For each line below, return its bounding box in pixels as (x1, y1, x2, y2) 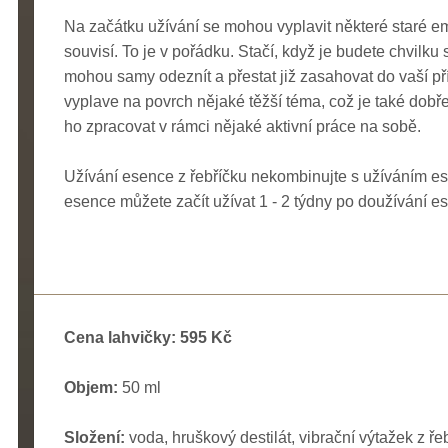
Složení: (64, 428, 125, 446)
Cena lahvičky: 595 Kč (64, 328, 232, 346)
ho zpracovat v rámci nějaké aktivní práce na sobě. (64, 117, 421, 135)
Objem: (64, 378, 118, 396)
